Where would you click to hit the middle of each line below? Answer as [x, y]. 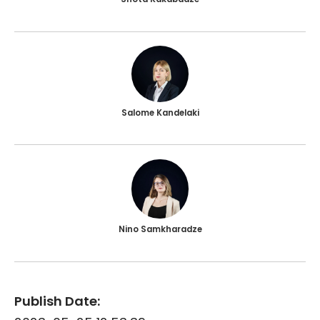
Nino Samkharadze [160, 230]
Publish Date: [57, 301]
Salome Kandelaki [160, 112]
